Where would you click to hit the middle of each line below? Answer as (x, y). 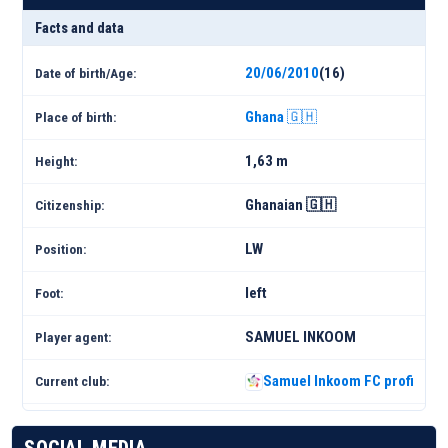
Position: (61, 249)
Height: (57, 161)
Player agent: (74, 337)
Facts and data (80, 28)
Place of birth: (76, 117)
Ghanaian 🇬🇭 (291, 205)
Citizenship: (70, 205)
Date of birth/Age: (86, 73)
